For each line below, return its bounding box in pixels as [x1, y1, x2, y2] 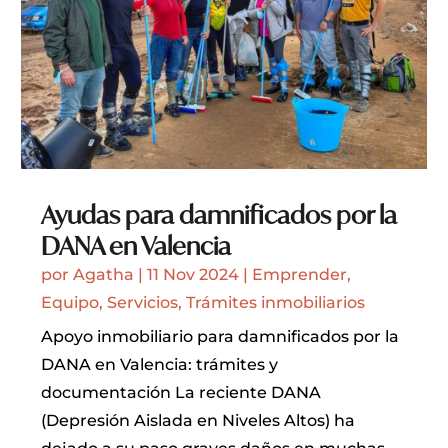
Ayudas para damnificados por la [41, 198, 398, 230]
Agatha [73, 264, 135, 284]
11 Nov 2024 [147, 264, 240, 284]
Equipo [41, 292, 100, 312]
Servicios [107, 292, 179, 312]
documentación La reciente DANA [41, 382, 322, 402]
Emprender [252, 264, 348, 284]
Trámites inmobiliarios [186, 292, 366, 312]
